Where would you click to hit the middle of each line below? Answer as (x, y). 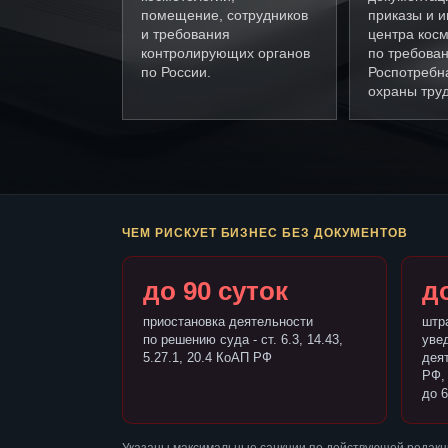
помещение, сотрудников (224, 15)
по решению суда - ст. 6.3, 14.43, (243, 340)
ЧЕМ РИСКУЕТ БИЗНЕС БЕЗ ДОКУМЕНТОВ (265, 233)
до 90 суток (215, 291)
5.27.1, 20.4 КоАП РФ (207, 358)
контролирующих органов (225, 53)
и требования (185, 34)
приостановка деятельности (228, 322)
